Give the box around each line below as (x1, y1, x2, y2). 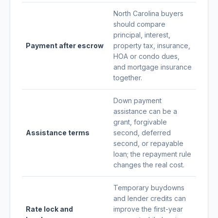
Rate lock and (26, 205, 73, 213)
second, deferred (113, 128, 171, 137)
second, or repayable (113, 139, 183, 147)
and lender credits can (113, 194, 186, 202)
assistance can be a (113, 107, 177, 115)
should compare (113, 20, 165, 28)
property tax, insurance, (113, 41, 190, 50)
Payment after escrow (26, 41, 104, 50)
